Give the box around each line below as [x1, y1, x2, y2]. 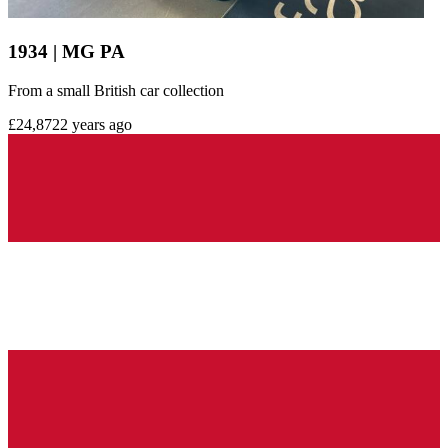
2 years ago [60, 115, 132, 133]
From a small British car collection [8, 81, 224, 99]
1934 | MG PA [8, 41, 125, 63]
